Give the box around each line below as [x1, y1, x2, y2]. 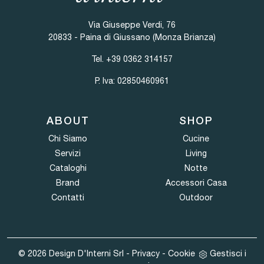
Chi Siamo [48, 134, 88, 143]
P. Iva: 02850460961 [95, 76, 169, 85]
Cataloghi [49, 163, 87, 173]
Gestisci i [209, 249, 246, 258]
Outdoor [179, 193, 213, 202]
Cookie [167, 249, 195, 258]
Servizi [55, 148, 81, 158]
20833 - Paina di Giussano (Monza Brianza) [48, 32, 216, 42]
